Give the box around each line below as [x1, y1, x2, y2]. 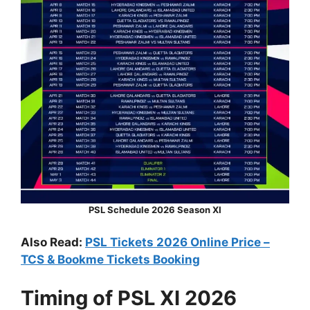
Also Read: [21, 235, 85, 250]
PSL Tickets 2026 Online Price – [85, 235, 270, 250]
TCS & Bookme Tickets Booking [21, 253, 200, 267]
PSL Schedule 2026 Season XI [89, 203, 221, 215]
